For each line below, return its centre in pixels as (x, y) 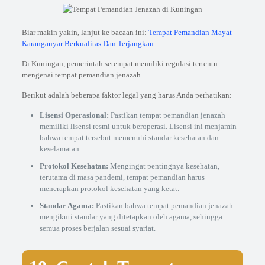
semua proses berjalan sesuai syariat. (97, 228)
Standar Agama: (67, 206)
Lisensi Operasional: (74, 115)
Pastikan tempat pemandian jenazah (167, 115)
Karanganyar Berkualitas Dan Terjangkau (88, 43)
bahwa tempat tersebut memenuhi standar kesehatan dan (129, 138)
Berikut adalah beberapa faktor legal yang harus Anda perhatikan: (127, 95)
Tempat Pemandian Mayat (190, 32)
